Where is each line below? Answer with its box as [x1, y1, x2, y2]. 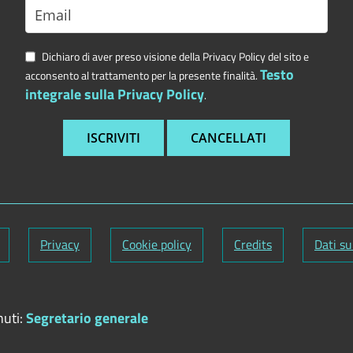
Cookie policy [122, 235, 191, 254]
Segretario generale [26, 307, 148, 329]
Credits [234, 235, 272, 254]
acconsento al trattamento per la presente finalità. [25, 67, 261, 84]
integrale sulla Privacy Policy [25, 84, 205, 105]
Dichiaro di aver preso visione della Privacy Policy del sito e [39, 48, 310, 65]
